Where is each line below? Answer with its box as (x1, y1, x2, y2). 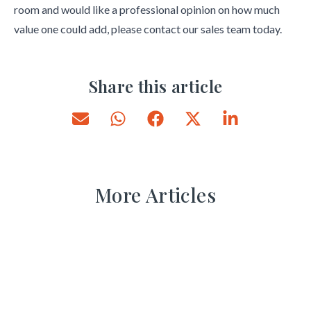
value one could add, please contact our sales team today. (14, 22, 282, 35)
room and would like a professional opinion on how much (14, 3, 280, 16)
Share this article (88, 75, 223, 97)
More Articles (94, 181, 217, 208)
